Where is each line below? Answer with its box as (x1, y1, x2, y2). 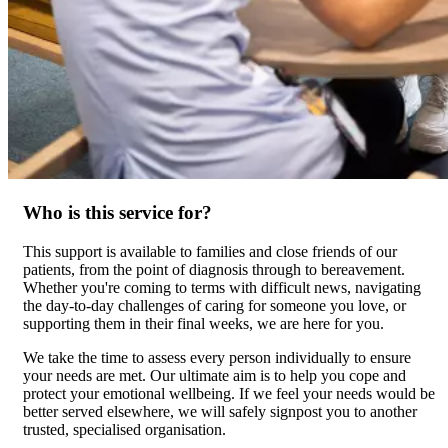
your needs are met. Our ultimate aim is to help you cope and (23, 366, 406, 384)
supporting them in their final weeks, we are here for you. (23, 314, 384, 332)
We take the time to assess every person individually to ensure (23, 348, 411, 366)
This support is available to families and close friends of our (23, 242, 397, 260)
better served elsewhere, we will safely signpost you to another (23, 402, 417, 420)
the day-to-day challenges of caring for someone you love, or (23, 296, 406, 314)
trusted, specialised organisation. (23, 420, 226, 438)
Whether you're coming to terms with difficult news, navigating (23, 278, 421, 296)
